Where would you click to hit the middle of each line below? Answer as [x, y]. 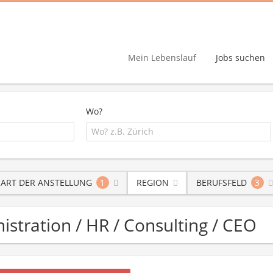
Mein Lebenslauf [162, 57]
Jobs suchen [240, 57]
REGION [152, 182]
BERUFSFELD [221, 182]
